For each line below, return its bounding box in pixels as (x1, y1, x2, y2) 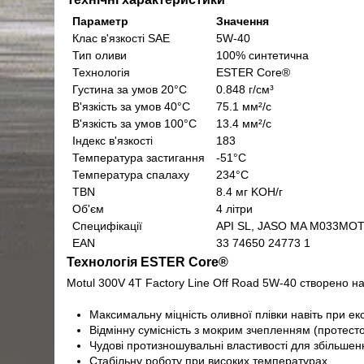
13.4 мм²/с (216, 117, 272, 131)
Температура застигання (72, 151, 206, 165)
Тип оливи (72, 49, 128, 63)
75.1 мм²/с (216, 100, 272, 114)
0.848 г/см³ (216, 83, 275, 97)
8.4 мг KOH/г (216, 185, 284, 199)
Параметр (72, 15, 129, 28)
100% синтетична (216, 49, 310, 63)
